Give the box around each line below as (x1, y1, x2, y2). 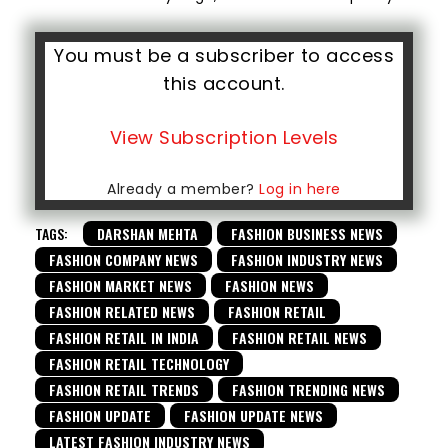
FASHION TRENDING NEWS (232, 378, 385, 400)
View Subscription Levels (109, 124, 339, 150)
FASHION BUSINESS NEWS (231, 222, 383, 244)
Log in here (259, 178, 341, 199)
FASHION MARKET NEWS (49, 274, 192, 296)
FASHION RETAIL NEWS (232, 326, 367, 348)
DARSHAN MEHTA (97, 222, 198, 244)
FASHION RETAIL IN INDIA (49, 326, 199, 348)
